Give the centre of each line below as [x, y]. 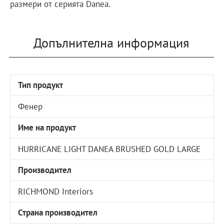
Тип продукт [41, 85]
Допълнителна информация [111, 43]
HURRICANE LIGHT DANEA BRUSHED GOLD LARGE [109, 149]
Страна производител [58, 213]
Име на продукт [47, 128]
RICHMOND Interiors [56, 191]
